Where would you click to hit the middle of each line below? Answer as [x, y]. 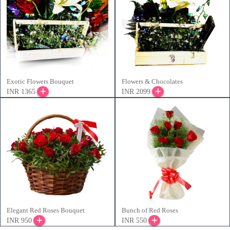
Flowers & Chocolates [152, 82]
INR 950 [19, 221]
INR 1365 [21, 92]
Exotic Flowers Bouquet [40, 82]
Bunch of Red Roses [150, 210]
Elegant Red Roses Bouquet [46, 210]
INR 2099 [136, 92]
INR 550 [134, 221]
